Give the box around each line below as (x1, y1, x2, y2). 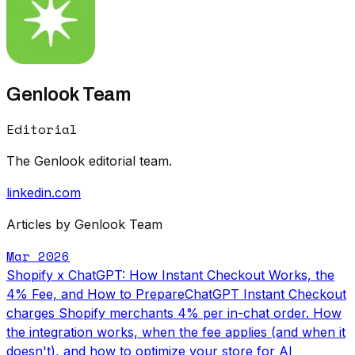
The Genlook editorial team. (6, 152, 172, 169)
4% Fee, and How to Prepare (6, 285, 185, 302)
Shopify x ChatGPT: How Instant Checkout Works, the (6, 266, 334, 283)
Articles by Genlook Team (6, 216, 162, 232)
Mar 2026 (6, 246, 70, 265)
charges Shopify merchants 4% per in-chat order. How (6, 304, 342, 321)
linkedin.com (6, 184, 81, 200)
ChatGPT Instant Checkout (185, 285, 346, 302)
